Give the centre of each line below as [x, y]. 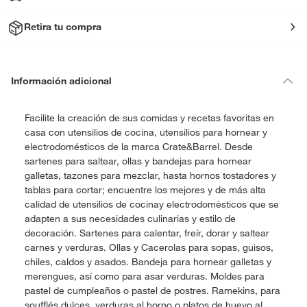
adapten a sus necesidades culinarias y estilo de [130, 219]
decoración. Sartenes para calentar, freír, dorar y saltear [147, 233]
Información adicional [61, 81]
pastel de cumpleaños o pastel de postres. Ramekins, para [152, 291]
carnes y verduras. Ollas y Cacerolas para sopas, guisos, [149, 247]
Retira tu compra [63, 27]
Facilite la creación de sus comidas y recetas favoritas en [149, 118]
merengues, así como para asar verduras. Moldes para [145, 276]
